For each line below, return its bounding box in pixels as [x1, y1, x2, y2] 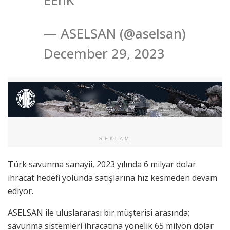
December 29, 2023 [44, 44, 165, 63]
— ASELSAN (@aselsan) [44, 24, 186, 43]
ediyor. [8, 185, 33, 197]
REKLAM [99, 136, 131, 142]
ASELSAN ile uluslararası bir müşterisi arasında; [8, 207, 189, 219]
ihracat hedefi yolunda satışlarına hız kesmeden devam [8, 172, 217, 184]
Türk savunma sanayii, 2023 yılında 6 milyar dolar [8, 159, 196, 170]
